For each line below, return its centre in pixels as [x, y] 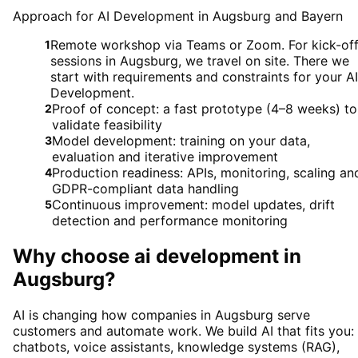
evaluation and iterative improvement [165, 157]
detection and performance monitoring [170, 221]
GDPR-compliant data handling [145, 189]
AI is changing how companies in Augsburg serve [161, 315]
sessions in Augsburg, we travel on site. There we [200, 61]
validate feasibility [107, 125]
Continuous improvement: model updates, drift [193, 205]
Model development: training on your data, [181, 141]
